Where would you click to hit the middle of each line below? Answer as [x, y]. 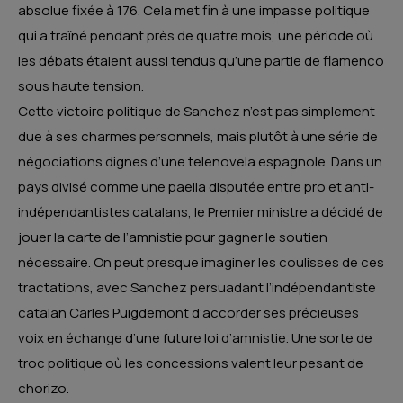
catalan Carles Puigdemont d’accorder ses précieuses [188, 313]
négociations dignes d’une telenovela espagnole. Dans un [200, 162]
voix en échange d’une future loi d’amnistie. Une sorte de [195, 338]
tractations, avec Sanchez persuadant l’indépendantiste [197, 288]
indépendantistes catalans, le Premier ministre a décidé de [201, 212]
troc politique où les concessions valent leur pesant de [191, 363]
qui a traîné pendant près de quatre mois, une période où [196, 36]
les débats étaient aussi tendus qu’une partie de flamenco [201, 61]
